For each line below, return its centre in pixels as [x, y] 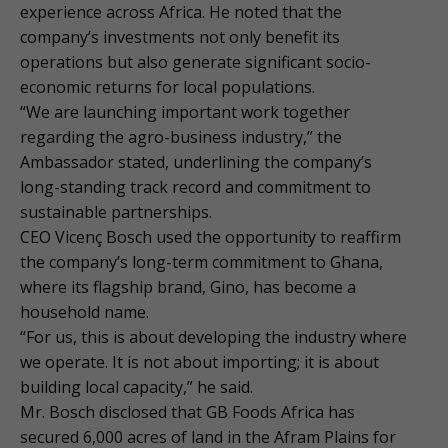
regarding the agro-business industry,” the [181, 136]
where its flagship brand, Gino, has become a [188, 286]
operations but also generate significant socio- [195, 61]
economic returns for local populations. [167, 86]
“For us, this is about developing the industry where [213, 336]
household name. [84, 311]
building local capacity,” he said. [136, 386]
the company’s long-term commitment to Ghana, [201, 261]
